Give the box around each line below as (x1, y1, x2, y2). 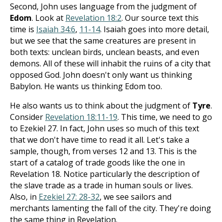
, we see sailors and (100, 191, 171, 202)
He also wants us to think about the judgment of (10, 100, 192, 111)
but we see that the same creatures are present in (10, 35, 196, 46)
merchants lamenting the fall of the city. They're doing (10, 203, 211, 214)
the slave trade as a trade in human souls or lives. (10, 180, 193, 191)
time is (10, 24, 36, 35)
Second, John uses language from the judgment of (10, 1, 197, 12)
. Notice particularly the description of (60, 168, 200, 179)
